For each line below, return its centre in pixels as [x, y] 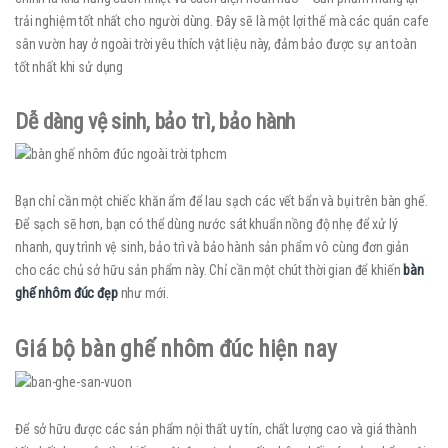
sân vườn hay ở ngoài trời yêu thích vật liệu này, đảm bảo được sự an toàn [216, 44]
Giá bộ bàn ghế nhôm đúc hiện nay [176, 349]
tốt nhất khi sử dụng [69, 67]
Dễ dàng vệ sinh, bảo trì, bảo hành [155, 122]
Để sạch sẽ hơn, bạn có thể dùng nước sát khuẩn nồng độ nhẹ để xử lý [206, 224]
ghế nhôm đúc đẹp [66, 293]
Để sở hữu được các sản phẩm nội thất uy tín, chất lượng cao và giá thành [216, 429]
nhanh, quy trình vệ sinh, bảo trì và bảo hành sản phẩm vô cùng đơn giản [212, 247]
